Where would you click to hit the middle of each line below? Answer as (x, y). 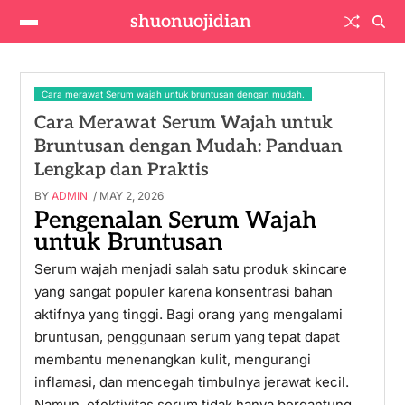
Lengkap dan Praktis (121, 170)
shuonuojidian (190, 22)
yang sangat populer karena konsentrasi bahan (183, 292)
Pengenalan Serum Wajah (175, 221)
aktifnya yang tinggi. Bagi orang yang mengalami (188, 314)
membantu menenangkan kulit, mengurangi (172, 359)
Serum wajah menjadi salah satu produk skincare (190, 269)
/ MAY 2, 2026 (127, 196)
